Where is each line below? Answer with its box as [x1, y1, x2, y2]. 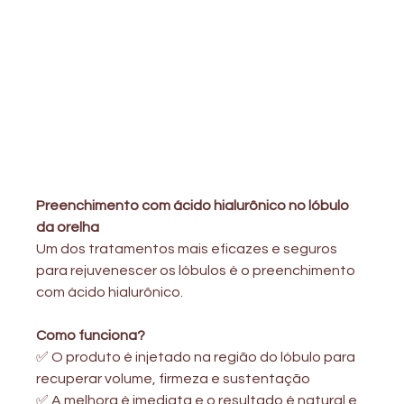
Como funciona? [36, 327, 146, 343]
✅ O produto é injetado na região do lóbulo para [36, 349, 359, 364]
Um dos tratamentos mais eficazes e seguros [36, 241, 341, 256]
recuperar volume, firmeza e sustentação [36, 371, 311, 386]
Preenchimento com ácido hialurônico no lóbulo [36, 197, 353, 213]
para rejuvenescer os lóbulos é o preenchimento [36, 262, 359, 278]
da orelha [36, 219, 100, 234]
